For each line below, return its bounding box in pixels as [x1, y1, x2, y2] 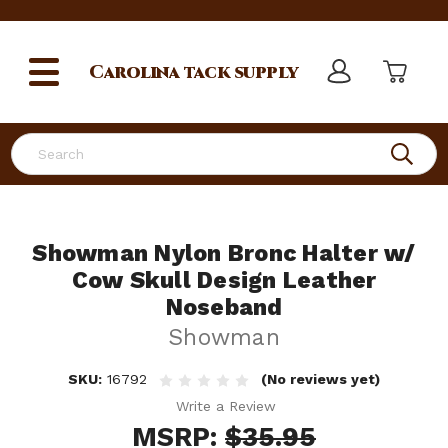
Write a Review [176, 397, 277, 414]
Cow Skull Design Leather [71, 267, 377, 294]
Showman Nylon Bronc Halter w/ [32, 240, 416, 267]
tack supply [179, 59, 299, 85]
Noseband [165, 294, 283, 321]
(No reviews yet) [260, 371, 380, 387]
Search [11, 135, 57, 151]
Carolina [89, 59, 180, 85]
